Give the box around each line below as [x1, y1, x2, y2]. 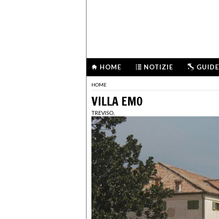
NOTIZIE [144, 63, 173, 71]
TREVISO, [91, 109, 114, 116]
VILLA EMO [91, 92, 143, 109]
